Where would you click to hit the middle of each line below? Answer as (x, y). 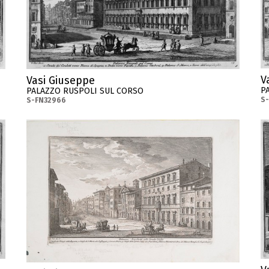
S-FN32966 (46, 100)
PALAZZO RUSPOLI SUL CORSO (85, 91)
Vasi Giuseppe (61, 80)
